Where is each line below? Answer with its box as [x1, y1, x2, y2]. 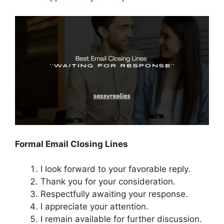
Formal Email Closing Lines [15, 138, 128, 149]
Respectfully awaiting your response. [40, 189, 188, 199]
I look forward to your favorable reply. [40, 164, 190, 174]
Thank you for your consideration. [40, 176, 175, 187]
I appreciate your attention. [40, 201, 148, 212]
